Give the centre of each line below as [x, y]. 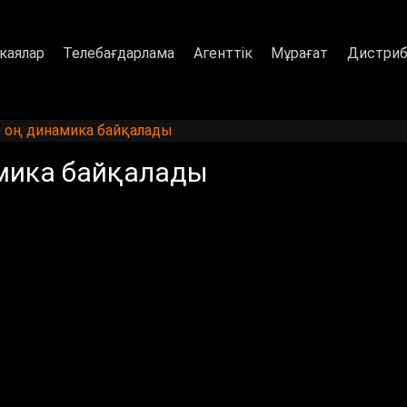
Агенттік [223, 53]
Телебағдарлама [119, 53]
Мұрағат [300, 53]
